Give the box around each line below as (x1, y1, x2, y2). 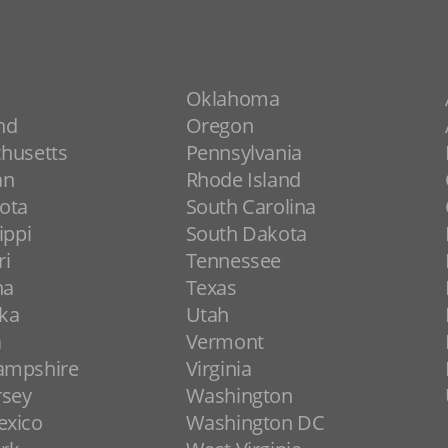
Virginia (185, 355, 252, 382)
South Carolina (185, 193, 317, 220)
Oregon (185, 112, 254, 139)
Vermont (185, 328, 264, 355)
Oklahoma (185, 85, 280, 112)
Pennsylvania (185, 139, 302, 166)
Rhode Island (185, 166, 301, 193)
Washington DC (185, 409, 325, 436)
